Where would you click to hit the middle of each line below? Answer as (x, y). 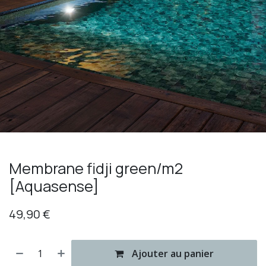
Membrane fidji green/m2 (96, 169)
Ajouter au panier (172, 254)
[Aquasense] (54, 186)
